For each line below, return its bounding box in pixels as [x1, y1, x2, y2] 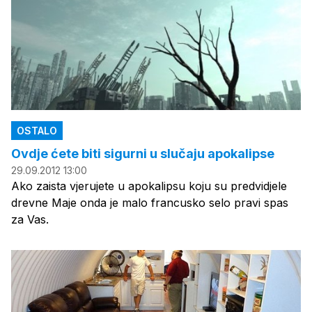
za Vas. [11, 212, 49, 226]
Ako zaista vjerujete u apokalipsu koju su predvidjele [11, 178, 287, 193]
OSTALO [17, 124, 57, 136]
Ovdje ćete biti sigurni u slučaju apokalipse [11, 146, 274, 161]
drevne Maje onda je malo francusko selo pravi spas [11, 195, 288, 210]
